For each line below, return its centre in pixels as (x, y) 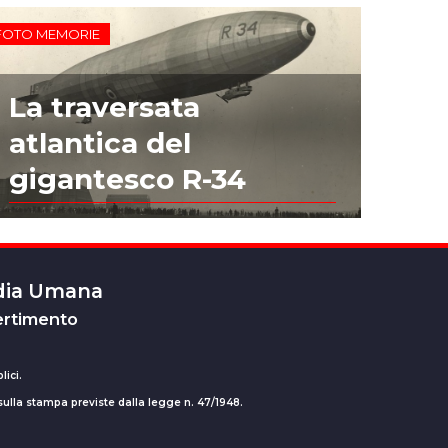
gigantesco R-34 (128, 179)
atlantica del (100, 143)
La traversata (105, 107)
